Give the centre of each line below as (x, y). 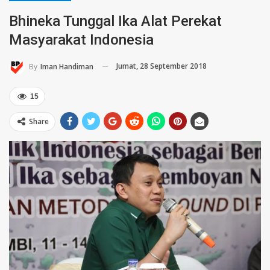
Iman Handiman (67, 66)
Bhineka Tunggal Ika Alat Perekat (115, 21)
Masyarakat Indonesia (81, 40)
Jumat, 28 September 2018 (162, 66)
